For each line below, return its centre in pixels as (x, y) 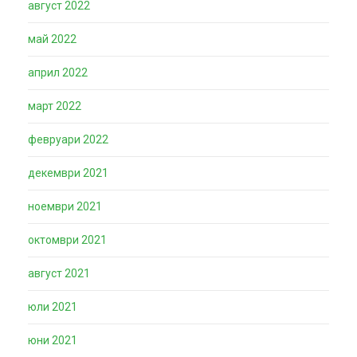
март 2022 (55, 106)
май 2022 (52, 39)
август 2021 (59, 273)
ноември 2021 (65, 206)
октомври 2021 (67, 240)
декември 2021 (68, 173)
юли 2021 (53, 307)
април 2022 (58, 73)
